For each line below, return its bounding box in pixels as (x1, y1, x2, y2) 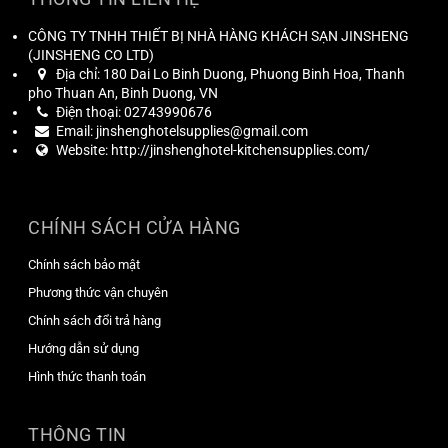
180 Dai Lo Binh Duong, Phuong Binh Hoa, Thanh (103, 65, 405, 82)
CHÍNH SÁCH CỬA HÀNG (28, 216, 241, 238)
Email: (56, 122, 96, 139)
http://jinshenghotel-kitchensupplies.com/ (111, 141, 370, 158)
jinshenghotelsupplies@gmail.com (96, 122, 308, 139)
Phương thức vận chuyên (28, 284, 168, 300)
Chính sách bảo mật (28, 256, 140, 272)
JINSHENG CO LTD (33, 46, 149, 63)
